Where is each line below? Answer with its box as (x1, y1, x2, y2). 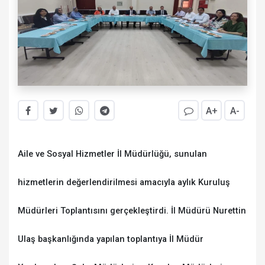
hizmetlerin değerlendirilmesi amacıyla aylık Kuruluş (18, 176, 230, 188)
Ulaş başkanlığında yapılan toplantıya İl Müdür (18, 233, 203, 244)
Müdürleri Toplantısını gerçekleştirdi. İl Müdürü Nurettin (18, 205, 246, 216)
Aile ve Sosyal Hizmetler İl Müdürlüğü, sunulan (18, 148, 207, 159)
